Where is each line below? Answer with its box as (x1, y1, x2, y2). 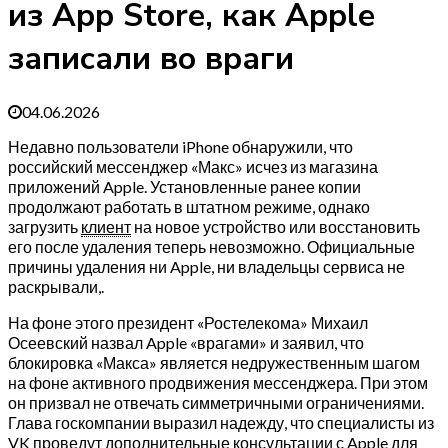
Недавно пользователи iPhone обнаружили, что (8, 136, 353, 156)
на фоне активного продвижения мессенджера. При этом (8, 372, 428, 392)
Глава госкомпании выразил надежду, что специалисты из (8, 412, 434, 432)
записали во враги (8, 37, 294, 81)
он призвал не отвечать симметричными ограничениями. (8, 392, 424, 412)
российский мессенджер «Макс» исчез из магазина (8, 156, 378, 176)
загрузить (8, 216, 81, 236)
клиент (81, 216, 131, 236)
